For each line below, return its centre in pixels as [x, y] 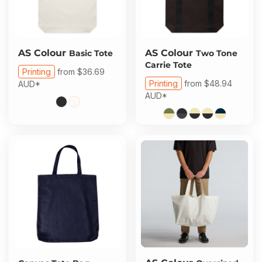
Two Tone [217, 53]
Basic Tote [91, 53]
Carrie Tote [168, 65]
